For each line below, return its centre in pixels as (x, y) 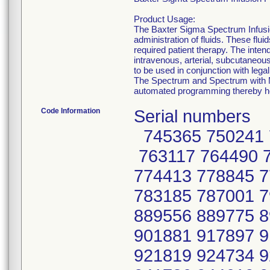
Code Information (71, 111)
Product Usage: (165, 19)
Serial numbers (192, 116)
